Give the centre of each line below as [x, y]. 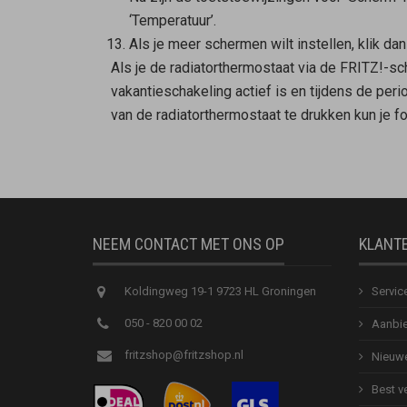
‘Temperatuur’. [172, 21]
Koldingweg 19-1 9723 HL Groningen [220, 291]
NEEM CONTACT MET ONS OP [189, 243]
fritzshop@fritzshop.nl [184, 354]
